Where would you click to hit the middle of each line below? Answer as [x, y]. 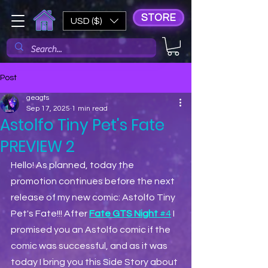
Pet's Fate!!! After [50, 214]
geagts [38, 98]
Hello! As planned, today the [73, 165]
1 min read [90, 109]
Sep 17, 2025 [48, 109]
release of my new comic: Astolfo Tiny [94, 198]
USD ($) [86, 21]
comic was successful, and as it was [90, 246]
